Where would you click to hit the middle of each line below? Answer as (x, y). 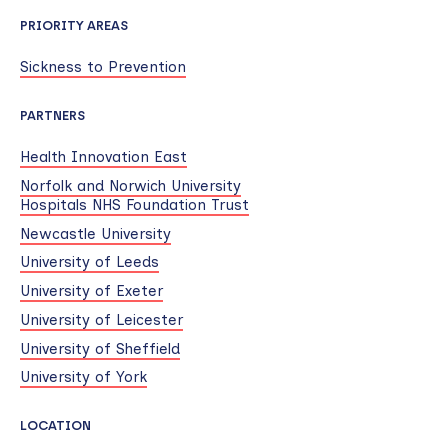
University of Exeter (91, 291)
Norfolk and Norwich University (130, 185)
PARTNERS (52, 116)
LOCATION (55, 426)
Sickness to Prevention (103, 67)
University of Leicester (101, 319)
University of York (83, 377)
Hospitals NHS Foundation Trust (134, 204)
